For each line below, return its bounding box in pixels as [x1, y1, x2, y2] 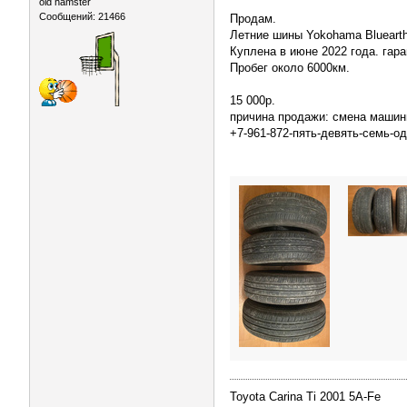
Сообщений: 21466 [39, 11, 125, 22]
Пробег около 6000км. [230, 61, 350, 74]
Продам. [230, 12, 276, 25]
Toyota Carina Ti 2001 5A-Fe [230, 390, 381, 403]
